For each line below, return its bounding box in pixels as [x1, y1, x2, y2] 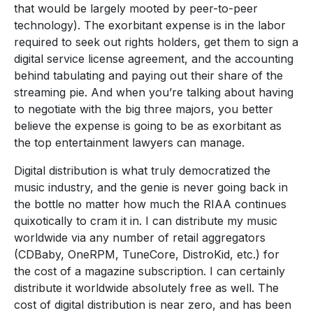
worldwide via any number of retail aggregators [14, 230, 265, 245]
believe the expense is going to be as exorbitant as [14, 118, 282, 133]
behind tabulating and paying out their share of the [14, 68, 283, 82]
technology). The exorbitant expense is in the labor [14, 17, 286, 32]
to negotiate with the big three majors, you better [14, 101, 273, 116]
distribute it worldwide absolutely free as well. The [14, 280, 279, 295]
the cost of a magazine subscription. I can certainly [14, 263, 285, 278]
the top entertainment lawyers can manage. [14, 135, 245, 150]
